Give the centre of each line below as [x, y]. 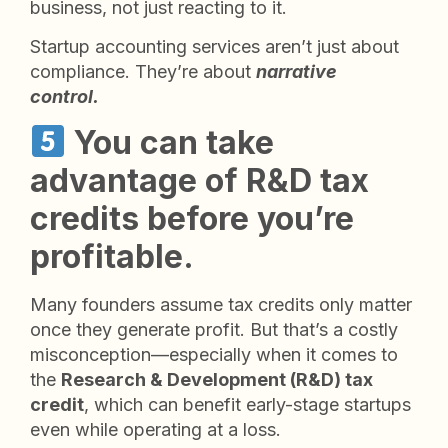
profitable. [112, 256]
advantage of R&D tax [199, 180]
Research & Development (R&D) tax [217, 379]
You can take [170, 142]
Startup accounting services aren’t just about [214, 47]
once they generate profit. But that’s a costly [214, 329]
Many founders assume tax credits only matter [221, 304]
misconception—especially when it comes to [214, 354]
